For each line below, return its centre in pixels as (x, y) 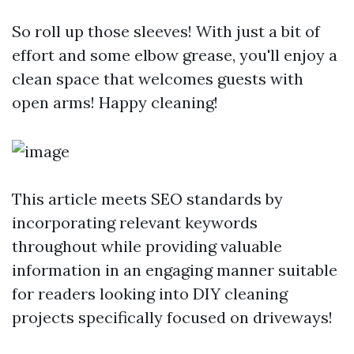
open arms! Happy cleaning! (115, 102)
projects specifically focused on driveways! (172, 317)
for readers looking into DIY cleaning (150, 294)
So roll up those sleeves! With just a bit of (166, 31)
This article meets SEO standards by (147, 199)
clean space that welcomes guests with (158, 79)
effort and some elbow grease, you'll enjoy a (175, 55)
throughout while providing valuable (147, 246)
